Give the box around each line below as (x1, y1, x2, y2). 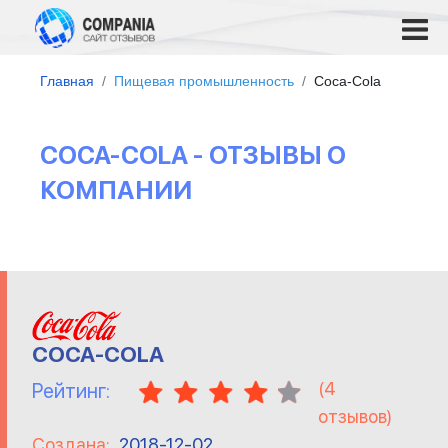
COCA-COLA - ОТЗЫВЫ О (40, 140, 346, 170)
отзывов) (318, 406, 392, 428)
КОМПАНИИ (40, 175, 192, 205)
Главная (40, 73, 94, 89)
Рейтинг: (32, 379, 110, 404)
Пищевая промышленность (114, 73, 294, 89)
